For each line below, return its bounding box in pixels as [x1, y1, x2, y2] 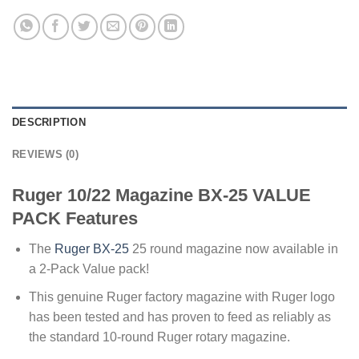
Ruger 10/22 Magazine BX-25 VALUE [12, 184, 311, 205]
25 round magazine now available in [128, 242, 338, 256]
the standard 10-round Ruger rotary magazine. [28, 329, 290, 344]
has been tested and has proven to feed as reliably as [28, 309, 331, 324]
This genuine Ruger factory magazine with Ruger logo [28, 289, 335, 304]
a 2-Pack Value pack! [28, 262, 149, 276]
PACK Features [12, 208, 138, 228]
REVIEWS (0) [12, 147, 79, 160]
